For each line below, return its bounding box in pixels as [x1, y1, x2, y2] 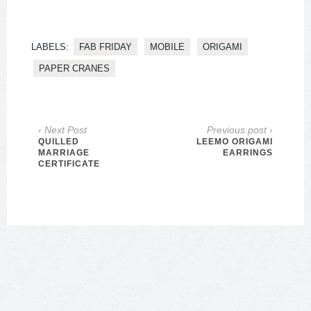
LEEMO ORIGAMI [196, 137, 273, 147]
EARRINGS [223, 148, 273, 158]
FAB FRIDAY [79, 42, 132, 53]
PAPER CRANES [39, 63, 110, 74]
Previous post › [207, 124, 273, 136]
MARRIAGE [38, 148, 90, 158]
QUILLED [38, 137, 79, 147]
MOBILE [150, 42, 185, 53]
